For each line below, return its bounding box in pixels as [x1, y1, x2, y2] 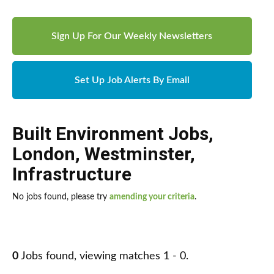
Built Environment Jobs [12, 123, 209, 145]
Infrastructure [12, 163, 131, 185]
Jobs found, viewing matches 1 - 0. [18, 251, 188, 262]
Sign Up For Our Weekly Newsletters [51, 31, 213, 42]
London [12, 143, 75, 165]
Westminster [84, 143, 190, 165]
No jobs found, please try [12, 193, 109, 202]
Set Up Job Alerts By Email [74, 75, 190, 86]
